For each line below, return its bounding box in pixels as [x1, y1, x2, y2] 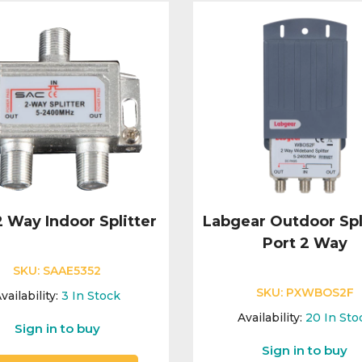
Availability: [237, 310, 302, 326]
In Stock [72, 288, 121, 304]
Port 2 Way [262, 234, 347, 253]
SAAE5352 [43, 263, 102, 279]
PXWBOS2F [285, 285, 354, 301]
